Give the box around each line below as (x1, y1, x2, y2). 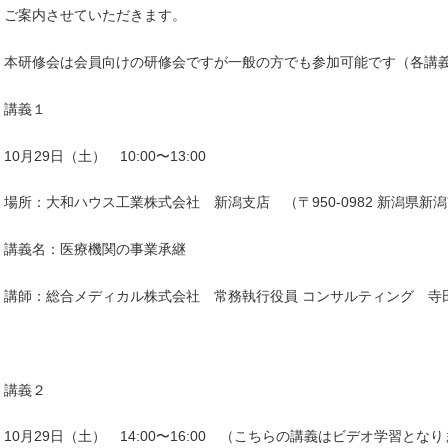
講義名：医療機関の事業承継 (4, 241, 186, 258)
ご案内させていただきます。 (4, 7, 186, 24)
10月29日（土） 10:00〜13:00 (4, 147, 206, 164)
